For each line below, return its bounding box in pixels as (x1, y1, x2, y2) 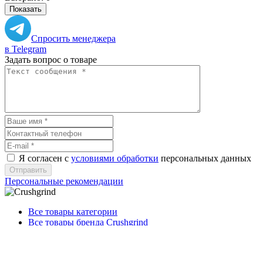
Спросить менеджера (31, 33, 116, 43)
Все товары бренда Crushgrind (28, 217, 148, 227)
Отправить (9, 165, 47, 174)
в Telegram (5, 43, 46, 54)
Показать (9, 4, 42, 14)
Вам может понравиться (5, 237, 102, 247)
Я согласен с (19, 153, 71, 163)
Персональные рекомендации (5, 176, 123, 186)
